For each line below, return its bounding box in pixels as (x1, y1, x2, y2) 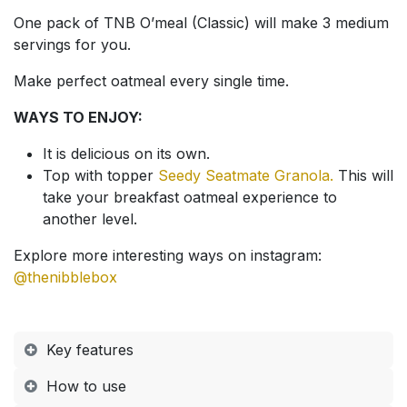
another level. (43, 210, 137, 229)
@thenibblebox (14, 268, 117, 287)
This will (333, 166, 393, 185)
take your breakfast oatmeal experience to (43, 188, 337, 207)
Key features (46, 341, 134, 360)
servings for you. (14, 35, 131, 55)
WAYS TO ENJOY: (14, 108, 143, 127)
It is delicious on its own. (43, 144, 210, 164)
